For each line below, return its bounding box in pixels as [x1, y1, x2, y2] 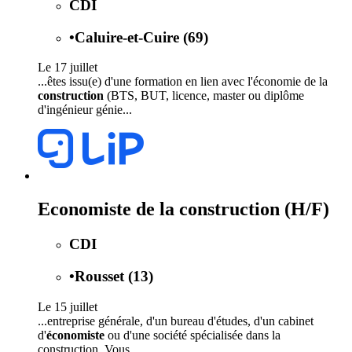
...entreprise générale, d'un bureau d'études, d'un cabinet [38, 313, 313, 328]
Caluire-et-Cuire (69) [75, 28, 208, 46]
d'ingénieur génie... [38, 103, 132, 117]
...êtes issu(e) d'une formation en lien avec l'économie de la [38, 75, 328, 89]
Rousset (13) [75, 267, 153, 284]
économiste [46, 328, 104, 342]
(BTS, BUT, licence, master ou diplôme [104, 89, 304, 103]
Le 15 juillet [38, 299, 97, 313]
